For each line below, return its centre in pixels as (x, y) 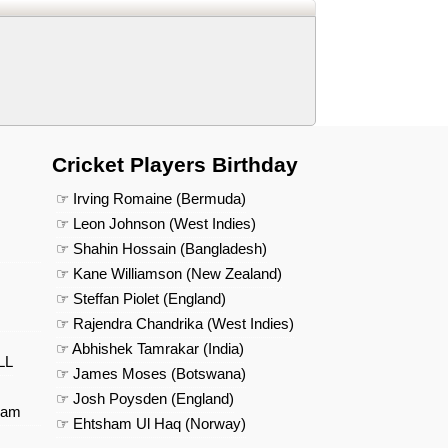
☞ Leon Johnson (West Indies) (156, 223)
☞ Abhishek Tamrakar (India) (150, 348)
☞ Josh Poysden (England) (145, 398)
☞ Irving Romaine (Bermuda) (151, 198)
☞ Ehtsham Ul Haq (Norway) (151, 423)
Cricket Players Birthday (175, 164)
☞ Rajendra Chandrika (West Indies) (175, 323)
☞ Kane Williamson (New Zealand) (169, 273)
